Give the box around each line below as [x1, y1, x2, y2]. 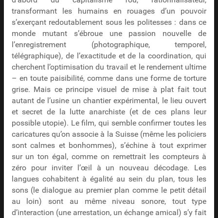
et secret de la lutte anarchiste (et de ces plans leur [11, 108, 207, 117]
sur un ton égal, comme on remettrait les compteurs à [11, 152, 207, 162]
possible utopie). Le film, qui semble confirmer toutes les [11, 119, 207, 128]
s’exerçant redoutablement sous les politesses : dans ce [11, 18, 207, 27]
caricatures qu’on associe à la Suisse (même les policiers [11, 130, 207, 139]
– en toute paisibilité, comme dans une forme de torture [11, 74, 207, 83]
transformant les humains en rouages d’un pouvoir [11, 7, 207, 16]
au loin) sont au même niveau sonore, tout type [11, 197, 207, 206]
